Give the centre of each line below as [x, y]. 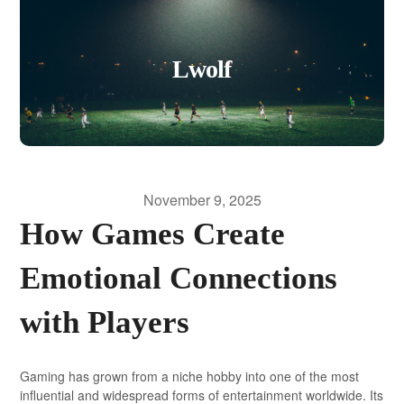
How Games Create [153, 234]
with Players [105, 322]
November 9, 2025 [202, 199]
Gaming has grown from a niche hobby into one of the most [190, 376]
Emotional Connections [179, 278]
